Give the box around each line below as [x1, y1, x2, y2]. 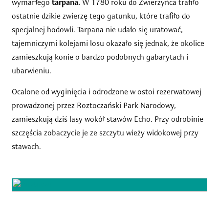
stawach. [12, 140, 41, 153]
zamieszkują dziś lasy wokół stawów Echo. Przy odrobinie [12, 112, 203, 125]
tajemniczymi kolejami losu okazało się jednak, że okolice [12, 37, 204, 49]
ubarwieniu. [12, 64, 51, 77]
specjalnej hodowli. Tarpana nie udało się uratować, [12, 23, 183, 36]
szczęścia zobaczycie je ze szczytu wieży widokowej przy [12, 126, 198, 139]
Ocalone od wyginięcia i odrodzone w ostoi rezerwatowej [12, 85, 201, 98]
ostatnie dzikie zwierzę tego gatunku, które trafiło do [12, 9, 190, 22]
